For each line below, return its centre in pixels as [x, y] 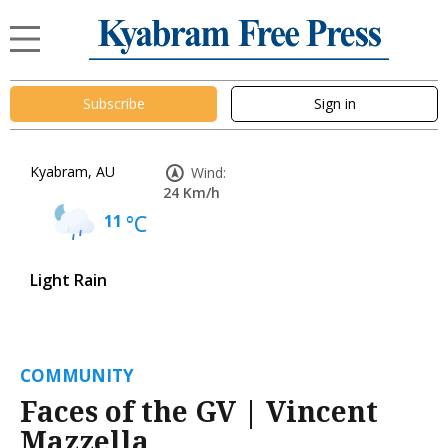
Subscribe [113, 104]
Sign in [334, 104]
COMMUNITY [77, 375]
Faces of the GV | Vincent [199, 410]
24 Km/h [191, 192]
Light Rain [68, 279]
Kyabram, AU [72, 171]
